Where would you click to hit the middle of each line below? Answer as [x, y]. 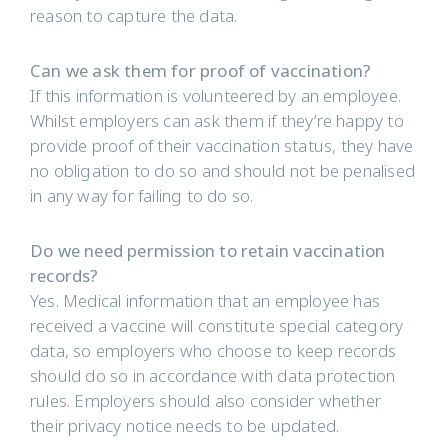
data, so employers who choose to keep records [213, 351]
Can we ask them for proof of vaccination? [201, 71]
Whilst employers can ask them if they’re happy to [217, 121]
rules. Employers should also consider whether [206, 401]
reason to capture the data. [134, 16]
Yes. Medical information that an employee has [205, 301]
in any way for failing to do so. [142, 196]
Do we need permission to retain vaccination [208, 251]
